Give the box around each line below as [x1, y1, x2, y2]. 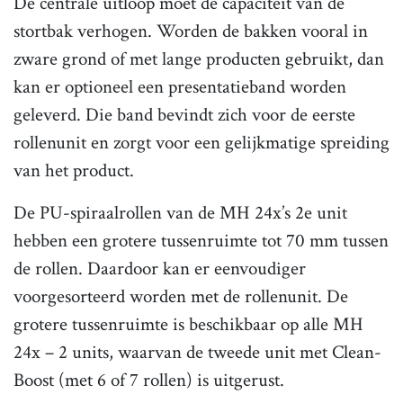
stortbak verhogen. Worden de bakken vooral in [13, 19, 368, 44]
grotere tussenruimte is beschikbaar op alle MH [13, 312, 363, 337]
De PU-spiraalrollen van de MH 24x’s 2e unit [13, 201, 347, 226]
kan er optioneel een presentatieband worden [13, 75, 346, 100]
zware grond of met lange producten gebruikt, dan [13, 47, 384, 72]
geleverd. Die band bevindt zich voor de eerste [13, 103, 355, 128]
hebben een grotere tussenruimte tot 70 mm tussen [13, 228, 389, 254]
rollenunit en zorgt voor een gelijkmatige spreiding [13, 130, 390, 156]
